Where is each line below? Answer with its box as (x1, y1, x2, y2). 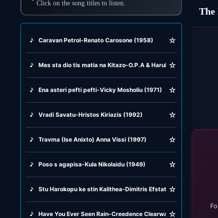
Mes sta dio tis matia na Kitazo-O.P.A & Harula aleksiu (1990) (38, 61, 212, 69)
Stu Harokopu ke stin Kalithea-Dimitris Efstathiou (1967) (38, 185, 199, 193)
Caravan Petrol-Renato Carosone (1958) (38, 36, 153, 44)
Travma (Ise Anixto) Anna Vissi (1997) (38, 135, 146, 143)
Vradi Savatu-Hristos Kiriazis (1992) (38, 110, 143, 118)
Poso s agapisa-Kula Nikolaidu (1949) (38, 160, 145, 168)
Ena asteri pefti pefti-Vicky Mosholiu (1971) (38, 86, 162, 93)
